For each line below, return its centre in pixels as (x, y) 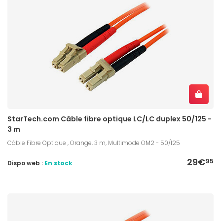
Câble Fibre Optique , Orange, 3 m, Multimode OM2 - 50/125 (94, 143)
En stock (58, 163)
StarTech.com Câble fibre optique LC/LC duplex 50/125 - (110, 119)
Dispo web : (26, 163)
